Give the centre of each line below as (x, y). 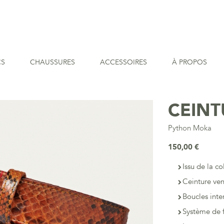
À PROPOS (189, 62)
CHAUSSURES (52, 62)
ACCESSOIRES (123, 62)
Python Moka (190, 128)
